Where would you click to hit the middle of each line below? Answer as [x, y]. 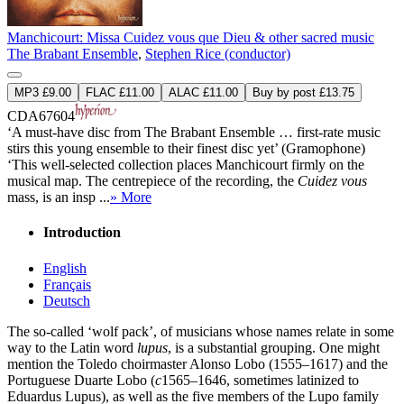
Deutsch [67, 300]
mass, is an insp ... [59, 197]
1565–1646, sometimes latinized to [260, 380]
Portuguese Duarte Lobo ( [81, 380]
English [65, 268]
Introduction [82, 233]
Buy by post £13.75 [303, 93]
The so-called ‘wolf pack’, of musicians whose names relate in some [201, 331]
